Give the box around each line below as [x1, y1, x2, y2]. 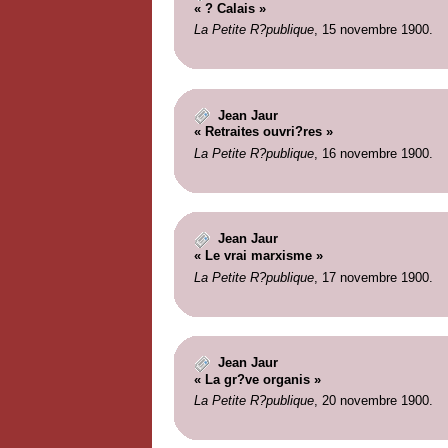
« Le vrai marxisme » [193, 248, 323, 264]
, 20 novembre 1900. [313, 393, 433, 409]
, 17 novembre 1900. [313, 269, 433, 285]
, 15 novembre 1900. [313, 22, 433, 38]
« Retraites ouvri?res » [193, 124, 333, 140]
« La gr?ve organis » [193, 371, 321, 387]
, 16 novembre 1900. [313, 145, 433, 161]
